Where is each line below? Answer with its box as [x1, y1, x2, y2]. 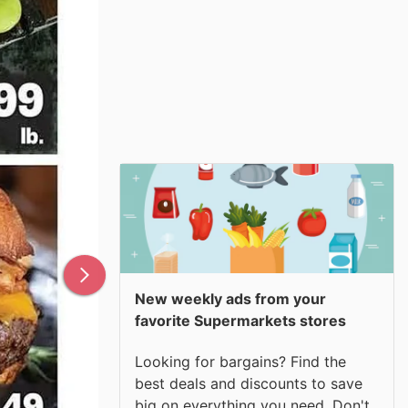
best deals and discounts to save [135, 373, 362, 393]
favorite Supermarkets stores [135, 311, 346, 330]
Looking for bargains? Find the [135, 352, 346, 371]
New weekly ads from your [135, 290, 326, 308]
